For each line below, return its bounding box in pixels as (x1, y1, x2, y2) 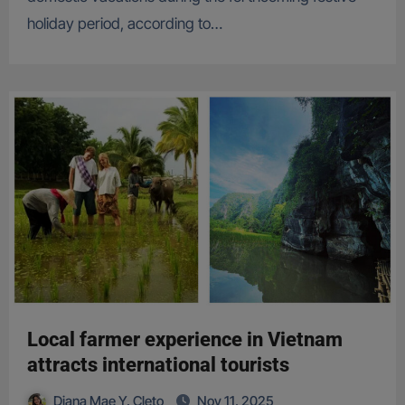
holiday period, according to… (26, 14, 222, 33)
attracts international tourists (26, 353, 289, 377)
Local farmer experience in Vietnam (26, 328, 343, 352)
